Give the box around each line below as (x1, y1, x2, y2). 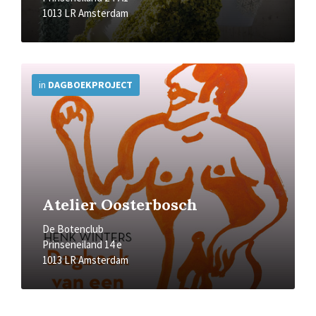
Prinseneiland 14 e (42, 238, 122, 251)
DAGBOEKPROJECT (48, 78, 133, 91)
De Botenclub (42, 222, 104, 236)
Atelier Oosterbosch (42, 195, 197, 214)
